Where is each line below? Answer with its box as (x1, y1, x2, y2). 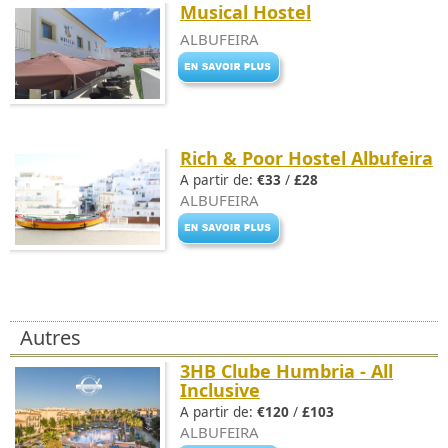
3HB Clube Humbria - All (180, 359, 393, 383)
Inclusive (180, 378, 260, 402)
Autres (20, 324, 81, 351)
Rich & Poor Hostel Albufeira (180, 146, 433, 170)
